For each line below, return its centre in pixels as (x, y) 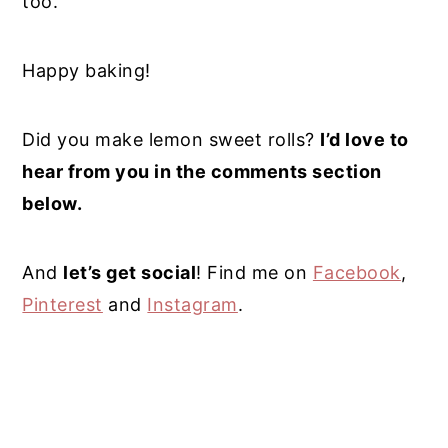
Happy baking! (86, 71)
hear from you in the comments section (202, 172)
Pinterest (62, 305)
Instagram (192, 305)
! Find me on (254, 273)
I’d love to (364, 140)
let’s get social (130, 273)
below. (52, 204)
